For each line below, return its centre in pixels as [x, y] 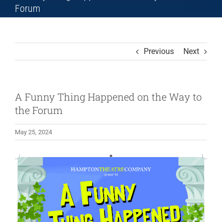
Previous [159, 51]
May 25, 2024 [33, 132]
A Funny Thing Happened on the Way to [108, 96]
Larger [26, 173]
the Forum [39, 110]
